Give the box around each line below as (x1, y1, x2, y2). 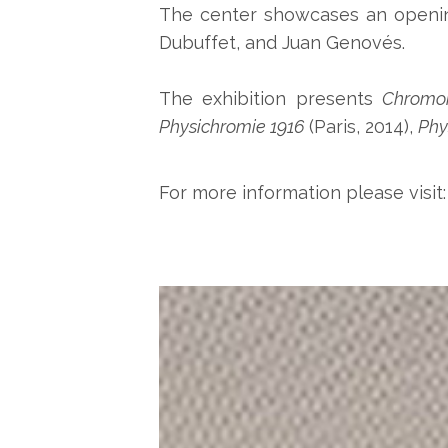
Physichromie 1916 (158, 116, 309, 138)
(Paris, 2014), (308, 116, 418, 138)
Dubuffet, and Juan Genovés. (158, 32, 410, 54)
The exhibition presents (158, 88, 383, 110)
